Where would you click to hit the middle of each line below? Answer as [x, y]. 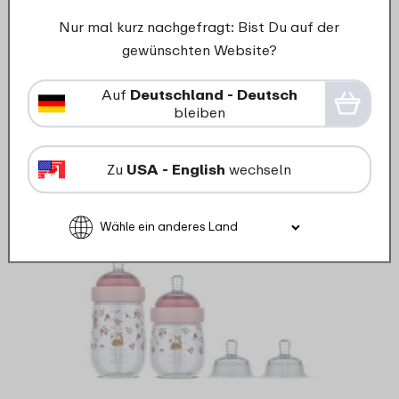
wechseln [259, 170]
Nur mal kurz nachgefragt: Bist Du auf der [199, 27]
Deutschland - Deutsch [213, 95]
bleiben [199, 113]
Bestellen [236, 114]
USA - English [176, 170]
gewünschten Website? [199, 50]
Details [153, 114]
